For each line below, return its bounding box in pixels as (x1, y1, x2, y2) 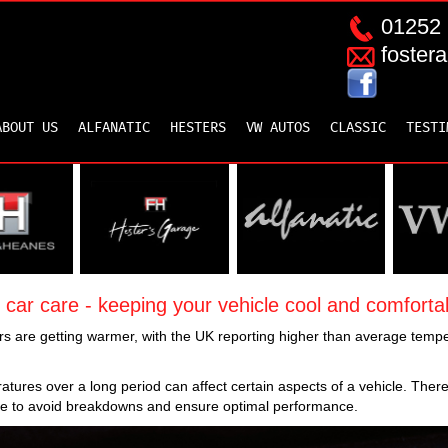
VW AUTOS (246, 121, 310, 135)
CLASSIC (330, 121, 386, 135)
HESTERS (170, 121, 226, 135)
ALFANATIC (78, 121, 150, 135)
